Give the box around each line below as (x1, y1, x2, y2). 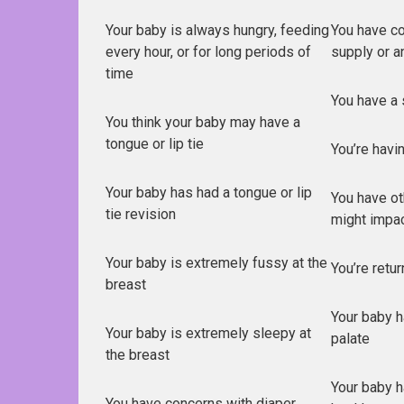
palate (331, 329, 370, 347)
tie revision (106, 205, 176, 223)
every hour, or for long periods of (106, 42, 311, 60)
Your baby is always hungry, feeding (106, 21, 329, 39)
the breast (106, 345, 170, 363)
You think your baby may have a (106, 113, 300, 131)
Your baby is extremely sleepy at (106, 324, 311, 342)
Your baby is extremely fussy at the (106, 253, 327, 271)
